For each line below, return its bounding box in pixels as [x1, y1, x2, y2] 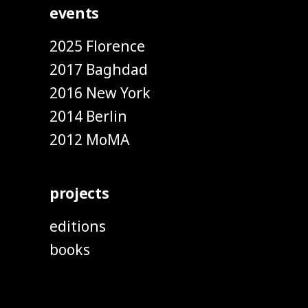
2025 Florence [49, 36, 145, 56]
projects [49, 184, 109, 203]
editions [49, 217, 106, 236]
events [49, 3, 100, 23]
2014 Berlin [49, 107, 127, 126]
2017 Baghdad [49, 60, 148, 79]
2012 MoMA [49, 130, 129, 149]
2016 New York [49, 83, 151, 102]
